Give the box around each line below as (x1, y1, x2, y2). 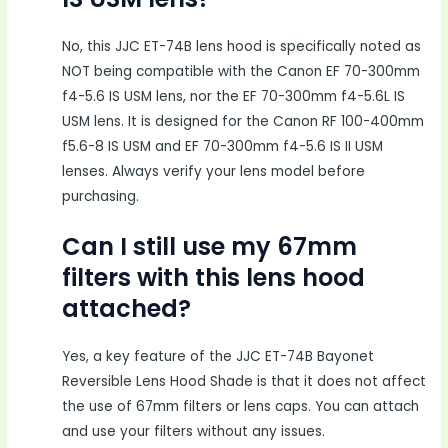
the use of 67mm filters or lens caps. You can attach (62, 396, 420, 416)
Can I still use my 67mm (62, 229, 358, 263)
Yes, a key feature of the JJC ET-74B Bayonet (62, 346, 375, 366)
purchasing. (62, 186, 140, 206)
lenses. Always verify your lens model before (62, 161, 366, 181)
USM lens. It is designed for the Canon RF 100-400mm (62, 111, 425, 131)
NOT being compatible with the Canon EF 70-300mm (62, 61, 421, 81)
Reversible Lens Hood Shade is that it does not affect (62, 371, 427, 391)
